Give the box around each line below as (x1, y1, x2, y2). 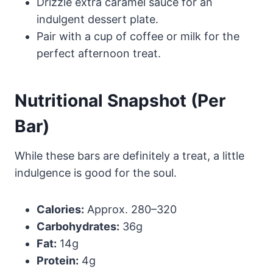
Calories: (37, 203, 84, 216)
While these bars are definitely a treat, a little (15, 149, 244, 163)
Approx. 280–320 (84, 203, 177, 216)
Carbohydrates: (37, 220, 119, 233)
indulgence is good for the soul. (15, 166, 177, 180)
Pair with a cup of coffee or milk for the (37, 30, 239, 43)
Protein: (37, 254, 79, 268)
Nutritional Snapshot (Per (15, 90, 225, 112)
